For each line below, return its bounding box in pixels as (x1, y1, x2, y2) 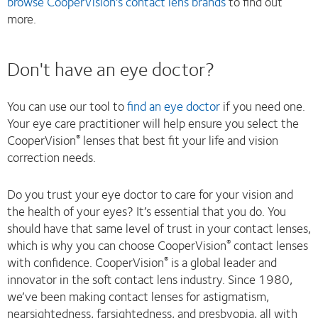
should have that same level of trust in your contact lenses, (7, 217, 311, 238)
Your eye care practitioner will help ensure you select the (7, 112, 299, 133)
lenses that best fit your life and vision (80, 129, 278, 150)
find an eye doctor (127, 95, 220, 116)
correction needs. (7, 146, 99, 167)
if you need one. (220, 95, 305, 116)
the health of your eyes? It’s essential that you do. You (7, 200, 286, 221)
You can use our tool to (7, 95, 127, 116)
